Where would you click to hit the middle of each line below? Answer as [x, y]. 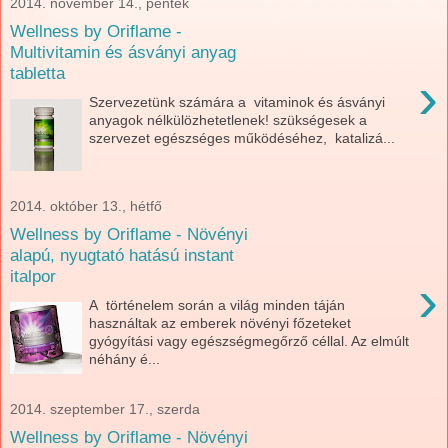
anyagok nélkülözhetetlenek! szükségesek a [228, 120]
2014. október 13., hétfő [86, 205]
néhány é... [125, 359]
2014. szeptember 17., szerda [105, 408]
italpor [33, 276]
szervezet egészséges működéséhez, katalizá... [242, 138]
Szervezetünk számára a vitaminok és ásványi [237, 102]
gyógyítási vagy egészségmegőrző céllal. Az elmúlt [249, 341]
